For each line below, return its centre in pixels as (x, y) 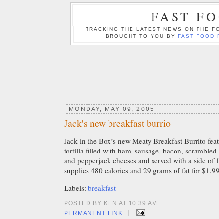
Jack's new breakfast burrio (117, 123)
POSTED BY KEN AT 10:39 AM (111, 204)
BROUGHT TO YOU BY (142, 36)
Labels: (76, 188)
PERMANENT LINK (94, 213)
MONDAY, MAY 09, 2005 (112, 109)
